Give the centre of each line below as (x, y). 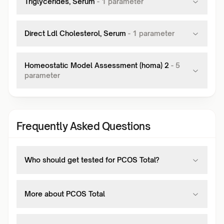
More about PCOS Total (65, 194)
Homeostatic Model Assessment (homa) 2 (97, 65)
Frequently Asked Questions (83, 126)
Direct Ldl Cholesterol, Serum (75, 33)
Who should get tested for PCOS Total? (92, 160)
